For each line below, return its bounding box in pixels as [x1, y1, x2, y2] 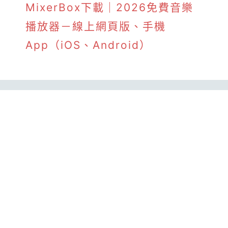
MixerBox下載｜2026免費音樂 [25, 1, 193, 14]
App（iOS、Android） [25, 39, 151, 51]
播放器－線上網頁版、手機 [25, 20, 166, 33]
